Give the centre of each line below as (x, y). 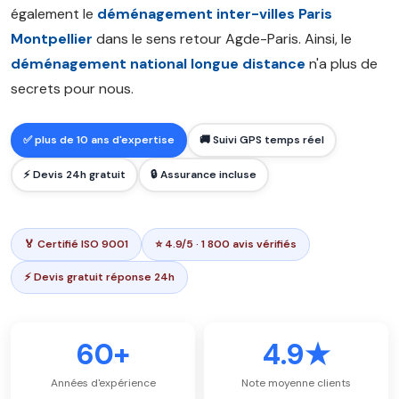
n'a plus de (342, 64)
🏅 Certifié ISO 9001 (76, 244)
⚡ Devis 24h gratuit (74, 175)
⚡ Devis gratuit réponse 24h (99, 277)
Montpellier (52, 39)
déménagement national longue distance (158, 64)
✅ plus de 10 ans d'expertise (99, 140)
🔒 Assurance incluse (204, 175)
